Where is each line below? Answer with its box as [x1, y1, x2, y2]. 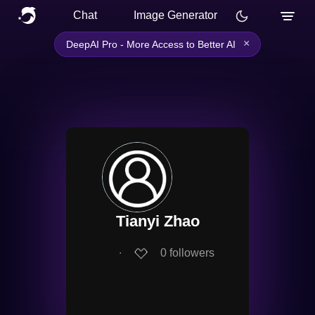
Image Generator [134, 9, 217, 21]
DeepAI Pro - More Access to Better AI [66, 39, 236, 50]
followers [169, 247, 214, 259]
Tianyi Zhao [116, 212, 200, 230]
